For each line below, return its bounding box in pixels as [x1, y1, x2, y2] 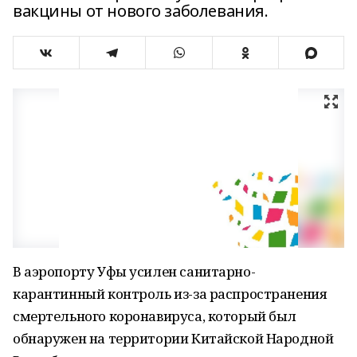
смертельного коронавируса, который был [13, 307, 297, 325]
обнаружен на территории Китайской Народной [13, 329, 334, 347]
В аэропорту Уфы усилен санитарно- [13, 262, 256, 280]
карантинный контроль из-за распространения [13, 284, 328, 303]
